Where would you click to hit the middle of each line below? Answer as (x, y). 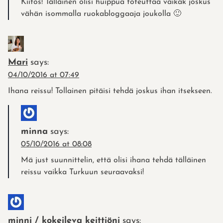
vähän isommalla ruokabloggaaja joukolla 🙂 (101, 14)
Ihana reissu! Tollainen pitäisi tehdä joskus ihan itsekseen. (110, 91)
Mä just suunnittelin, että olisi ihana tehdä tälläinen (113, 160)
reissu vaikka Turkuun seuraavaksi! (82, 172)
